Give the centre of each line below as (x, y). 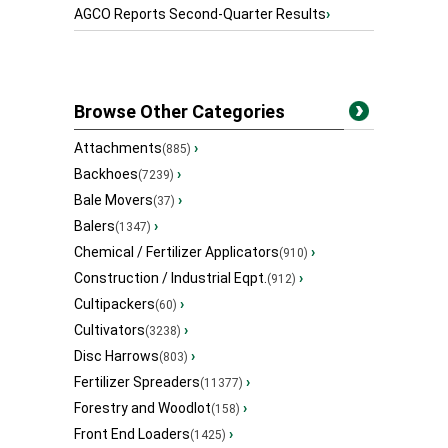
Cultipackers (114, 304)
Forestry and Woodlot (142, 408)
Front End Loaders (132, 434)
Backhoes (106, 174)
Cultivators (109, 330)
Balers (94, 226)
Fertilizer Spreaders (137, 382)
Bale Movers (113, 200)
